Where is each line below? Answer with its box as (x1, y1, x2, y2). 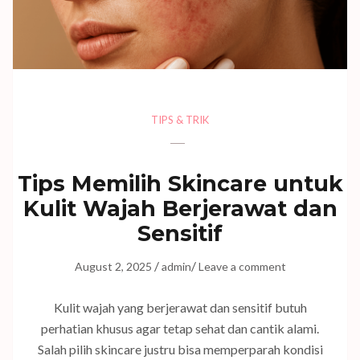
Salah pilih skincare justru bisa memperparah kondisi (37, 342, 323, 358)
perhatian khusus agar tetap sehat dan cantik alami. (41, 321, 319, 337)
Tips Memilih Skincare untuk (17, 170, 343, 198)
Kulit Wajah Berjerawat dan (22, 195, 337, 223)
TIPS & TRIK (151, 113, 209, 127)
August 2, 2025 (74, 260, 152, 274)
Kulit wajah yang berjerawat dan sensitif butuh (53, 300, 307, 316)
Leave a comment (198, 260, 286, 274)
